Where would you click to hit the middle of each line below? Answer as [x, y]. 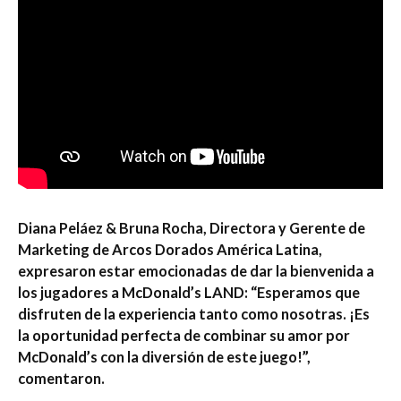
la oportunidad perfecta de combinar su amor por [184, 335]
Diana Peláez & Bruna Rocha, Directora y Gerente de [192, 227]
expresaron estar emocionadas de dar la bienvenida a [196, 270]
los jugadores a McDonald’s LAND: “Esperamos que [189, 292]
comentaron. [61, 378]
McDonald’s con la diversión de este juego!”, [164, 356]
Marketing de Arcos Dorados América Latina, [170, 249]
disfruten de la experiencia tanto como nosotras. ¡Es [194, 313]
